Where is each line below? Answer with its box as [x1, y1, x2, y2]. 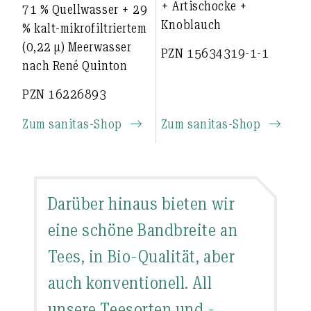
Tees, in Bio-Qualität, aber [47, 246, 235, 267]
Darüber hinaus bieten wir [47, 193, 235, 215]
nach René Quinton [22, 58, 128, 74]
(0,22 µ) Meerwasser [22, 40, 132, 55]
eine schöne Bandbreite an [47, 219, 238, 241]
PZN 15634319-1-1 [160, 45, 269, 60]
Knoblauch [160, 17, 221, 33]
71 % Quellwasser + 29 [22, 2, 148, 17]
